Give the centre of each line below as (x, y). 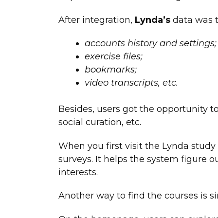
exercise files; (113, 57)
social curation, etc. (100, 122)
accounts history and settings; (150, 44)
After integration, (96, 20)
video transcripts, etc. (131, 83)
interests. (78, 172)
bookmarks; (110, 70)
